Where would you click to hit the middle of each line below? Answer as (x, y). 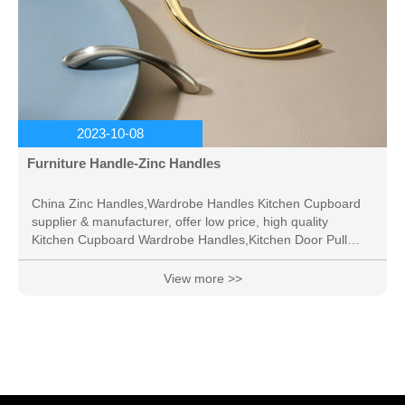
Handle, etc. (66, 257)
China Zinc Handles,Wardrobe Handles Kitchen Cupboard (196, 203)
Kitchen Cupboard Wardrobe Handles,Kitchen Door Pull (189, 239)
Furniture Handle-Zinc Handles (124, 163)
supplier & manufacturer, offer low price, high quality (180, 221)
